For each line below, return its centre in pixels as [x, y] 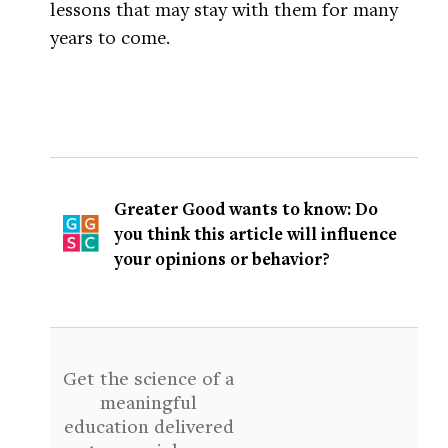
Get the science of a [148, 378]
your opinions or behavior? [222, 259]
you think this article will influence [255, 234]
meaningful [148, 402]
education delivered [148, 426]
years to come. [110, 37]
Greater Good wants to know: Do [246, 209]
